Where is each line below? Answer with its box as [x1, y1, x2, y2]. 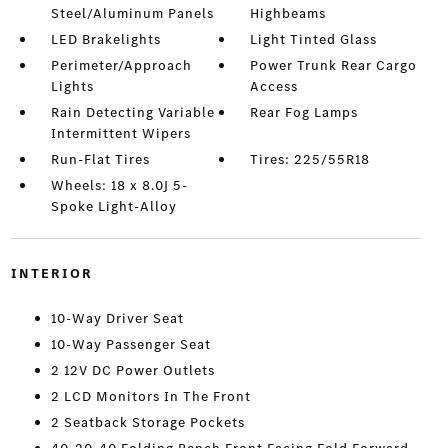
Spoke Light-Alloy [50, 197, 177, 217]
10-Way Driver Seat [50, 309, 184, 329]
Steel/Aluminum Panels [50, 4, 214, 24]
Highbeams [250, 4, 327, 24]
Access [250, 77, 299, 97]
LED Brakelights [50, 30, 161, 50]
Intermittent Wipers [50, 124, 191, 144]
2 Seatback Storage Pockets [50, 413, 245, 433]
